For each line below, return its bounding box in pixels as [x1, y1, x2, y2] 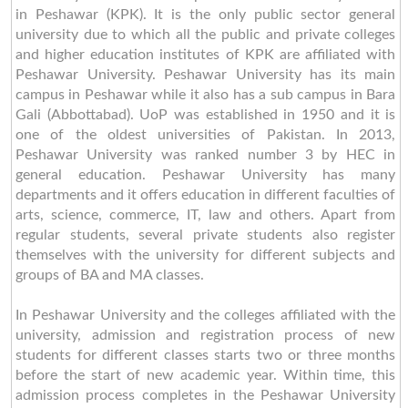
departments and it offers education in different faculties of [15, 187, 396, 202]
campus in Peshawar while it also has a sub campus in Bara [15, 87, 396, 102]
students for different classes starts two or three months [15, 347, 396, 362]
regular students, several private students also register [15, 227, 396, 242]
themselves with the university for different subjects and [15, 247, 396, 262]
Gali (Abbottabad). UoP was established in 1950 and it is [15, 107, 396, 122]
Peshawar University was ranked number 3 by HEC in [15, 147, 396, 162]
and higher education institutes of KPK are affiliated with [15, 46, 396, 62]
